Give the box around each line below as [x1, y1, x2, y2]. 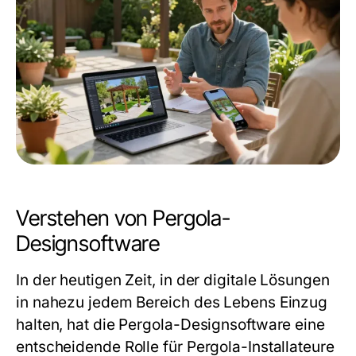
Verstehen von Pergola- [16, 205, 231, 231]
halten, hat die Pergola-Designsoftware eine [16, 315, 325, 334]
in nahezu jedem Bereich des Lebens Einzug [16, 293, 328, 311]
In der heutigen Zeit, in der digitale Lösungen [16, 271, 330, 289]
